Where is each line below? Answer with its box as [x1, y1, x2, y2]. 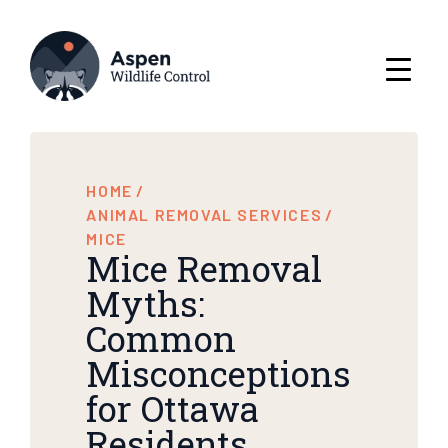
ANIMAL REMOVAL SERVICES [86, 204, 323, 224]
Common [86, 314, 237, 361]
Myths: [86, 279, 206, 326]
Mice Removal [86, 244, 323, 291]
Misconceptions [86, 349, 352, 396]
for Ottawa [86, 384, 260, 431]
